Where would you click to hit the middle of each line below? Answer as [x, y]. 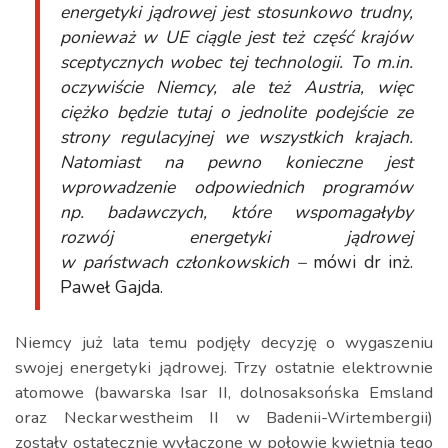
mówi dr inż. [359, 262]
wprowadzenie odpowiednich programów [236, 187]
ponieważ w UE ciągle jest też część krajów [236, 37]
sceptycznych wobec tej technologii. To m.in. [236, 62]
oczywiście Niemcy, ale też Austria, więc [236, 87]
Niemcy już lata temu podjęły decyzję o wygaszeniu [224, 342]
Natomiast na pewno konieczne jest [236, 162]
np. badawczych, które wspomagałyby [236, 212]
